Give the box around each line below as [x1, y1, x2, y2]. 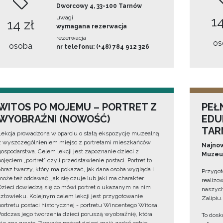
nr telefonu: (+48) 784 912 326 [56, 43, 149, 51]
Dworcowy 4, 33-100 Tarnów [56, 2, 142, 10]
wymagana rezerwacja [56, 23, 127, 30]
